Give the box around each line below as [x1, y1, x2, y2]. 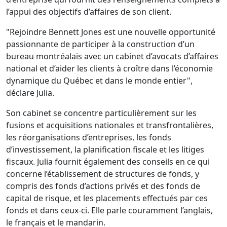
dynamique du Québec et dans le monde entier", [6, 75, 193, 87]
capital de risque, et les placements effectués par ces [6, 193, 208, 204]
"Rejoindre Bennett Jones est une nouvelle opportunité [6, 26, 215, 38]
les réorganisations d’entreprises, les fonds [6, 132, 171, 143]
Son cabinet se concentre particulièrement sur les [6, 107, 197, 119]
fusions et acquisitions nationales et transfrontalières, [6, 120, 213, 131]
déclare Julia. [6, 87, 54, 99]
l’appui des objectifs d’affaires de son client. [6, 6, 171, 18]
